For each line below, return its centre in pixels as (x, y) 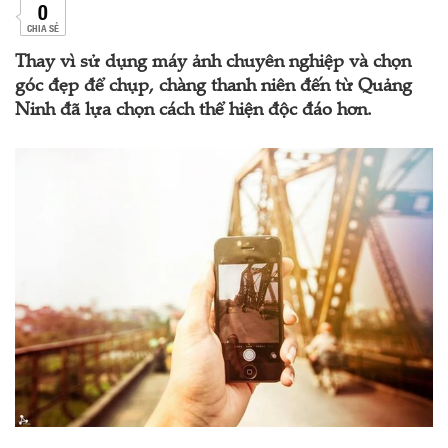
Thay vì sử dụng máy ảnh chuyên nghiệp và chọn (213, 63)
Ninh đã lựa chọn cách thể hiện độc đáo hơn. (193, 111)
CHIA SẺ (42, 27)
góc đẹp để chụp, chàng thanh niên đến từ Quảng (213, 87)
